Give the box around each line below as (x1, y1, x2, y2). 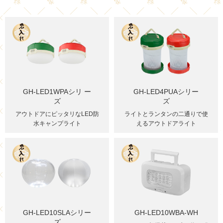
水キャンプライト (33, 120, 81, 127)
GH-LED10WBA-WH (134, 209, 198, 217)
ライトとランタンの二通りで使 (124, 111, 208, 118)
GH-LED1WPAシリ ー (23, 88, 91, 96)
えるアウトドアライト (136, 120, 196, 127)
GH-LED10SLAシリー (23, 209, 91, 217)
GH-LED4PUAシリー (133, 88, 199, 96)
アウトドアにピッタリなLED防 (15, 111, 99, 118)
